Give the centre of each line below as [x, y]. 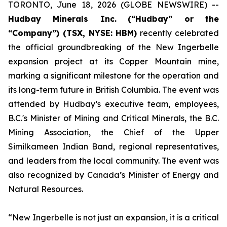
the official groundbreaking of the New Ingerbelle [113, 47]
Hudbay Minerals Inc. [62, 19]
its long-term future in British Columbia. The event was [113, 90]
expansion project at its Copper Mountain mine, [113, 61]
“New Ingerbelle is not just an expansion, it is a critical [113, 217]
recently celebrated [178, 33]
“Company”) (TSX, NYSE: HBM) [73, 33]
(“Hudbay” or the [174, 19]
